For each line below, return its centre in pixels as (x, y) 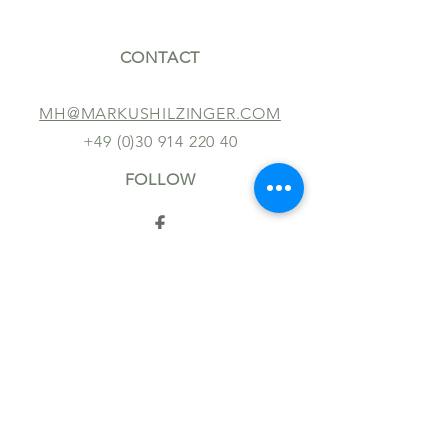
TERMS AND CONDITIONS (165, 414)
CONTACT (160, 57)
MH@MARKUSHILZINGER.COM (160, 113)
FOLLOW (160, 179)
